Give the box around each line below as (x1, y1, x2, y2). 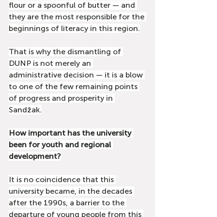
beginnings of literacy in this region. (9, 24, 140, 33)
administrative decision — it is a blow (9, 70, 145, 79)
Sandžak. (9, 105, 42, 114)
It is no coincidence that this (9, 175, 116, 184)
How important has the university (9, 128, 133, 138)
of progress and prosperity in (9, 93, 115, 103)
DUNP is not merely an (9, 59, 93, 68)
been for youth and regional (9, 140, 113, 149)
